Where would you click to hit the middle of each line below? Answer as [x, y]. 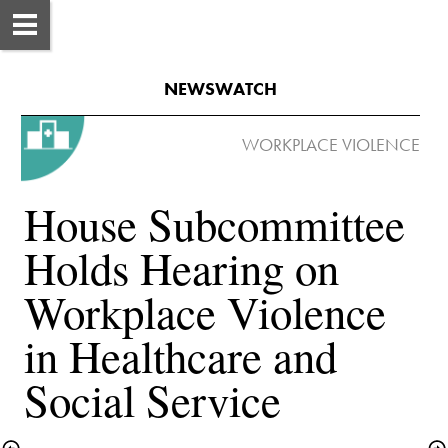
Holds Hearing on [181, 268]
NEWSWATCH [220, 88]
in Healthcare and [180, 356]
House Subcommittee [214, 224]
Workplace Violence [205, 312]
